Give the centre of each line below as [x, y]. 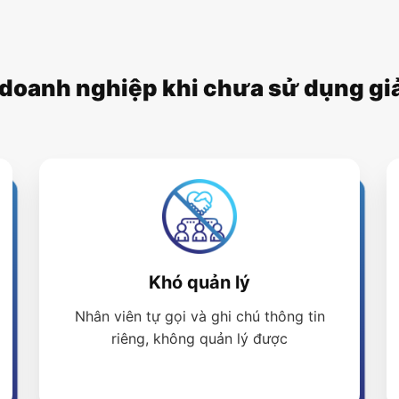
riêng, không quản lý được [199, 339]
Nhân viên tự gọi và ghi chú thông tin [199, 317]
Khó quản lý [199, 283]
